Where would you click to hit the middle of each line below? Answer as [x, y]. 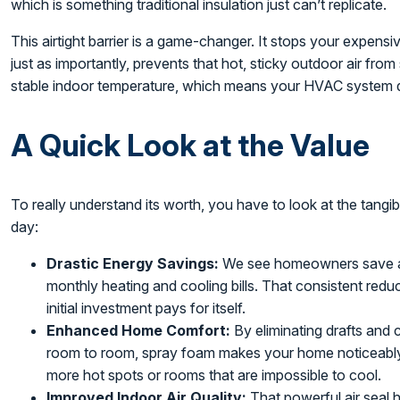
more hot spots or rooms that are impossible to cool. [214, 375]
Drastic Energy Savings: [133, 263]
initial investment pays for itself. [146, 308]
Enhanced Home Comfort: [139, 330]
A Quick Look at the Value [191, 145]
